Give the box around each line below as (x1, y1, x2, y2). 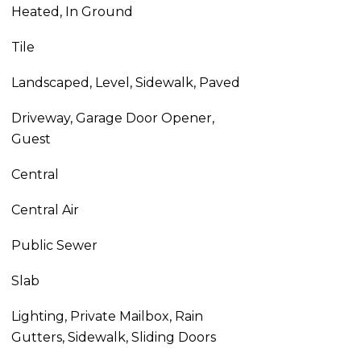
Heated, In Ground (10, 4, 133, 19)
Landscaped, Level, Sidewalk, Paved (10, 75, 240, 90)
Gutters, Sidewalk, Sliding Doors (10, 330, 216, 345)
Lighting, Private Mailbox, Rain (10, 309, 203, 324)
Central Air (10, 202, 79, 218)
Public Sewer (10, 238, 98, 253)
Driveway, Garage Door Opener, (10, 110, 214, 126)
